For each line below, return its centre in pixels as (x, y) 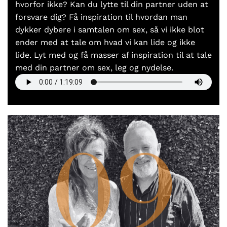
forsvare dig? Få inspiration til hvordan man (101, 17)
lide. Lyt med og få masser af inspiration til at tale (113, 55)
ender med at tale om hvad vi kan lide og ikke (105, 42)
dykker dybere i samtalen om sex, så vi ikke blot (110, 29)
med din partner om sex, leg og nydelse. (94, 67)
